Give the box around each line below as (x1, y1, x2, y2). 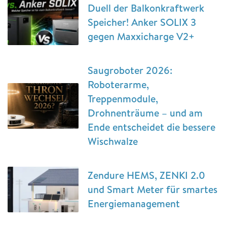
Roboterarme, (88, 78, 149, 91)
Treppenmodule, (88, 92, 158, 105)
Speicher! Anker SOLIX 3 (88, 15, 196, 29)
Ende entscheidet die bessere (88, 120, 215, 134)
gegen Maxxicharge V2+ (88, 29, 195, 43)
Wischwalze (88, 134, 138, 148)
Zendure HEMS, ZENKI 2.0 (88, 168, 205, 182)
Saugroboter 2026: (88, 63, 172, 77)
